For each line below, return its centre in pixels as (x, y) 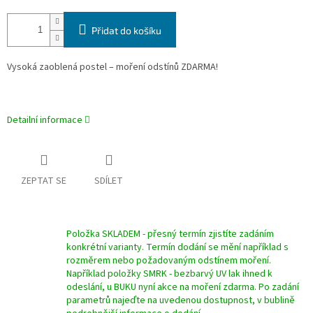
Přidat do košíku (126, 31)
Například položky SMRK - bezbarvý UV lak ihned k (169, 274)
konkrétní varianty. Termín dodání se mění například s (177, 248)
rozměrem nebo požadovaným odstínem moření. (169, 261)
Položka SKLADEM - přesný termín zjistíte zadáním (170, 234)
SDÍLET (109, 181)
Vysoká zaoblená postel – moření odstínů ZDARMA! (112, 67)
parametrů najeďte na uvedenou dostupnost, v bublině (181, 301)
